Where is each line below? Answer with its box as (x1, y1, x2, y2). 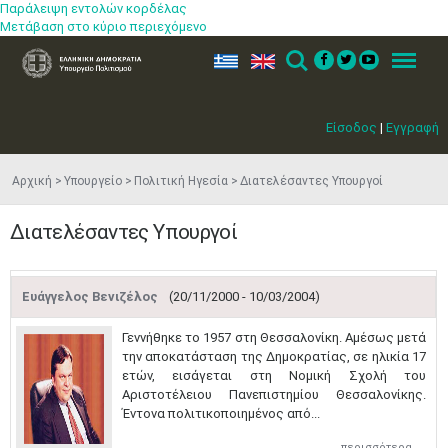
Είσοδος (326, 120, 377, 135)
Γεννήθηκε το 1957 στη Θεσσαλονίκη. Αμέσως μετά (122, 330, 426, 345)
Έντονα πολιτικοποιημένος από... (122, 406, 320, 421)
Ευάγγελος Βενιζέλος (22, 289, 161, 304)
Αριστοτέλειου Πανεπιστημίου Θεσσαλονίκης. (122, 387, 426, 402)
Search (275, 54, 317, 69)
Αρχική (12, 174, 52, 188)
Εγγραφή (386, 120, 439, 135)
